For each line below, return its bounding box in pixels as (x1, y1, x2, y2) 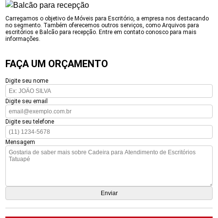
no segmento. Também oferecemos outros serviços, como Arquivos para (5, 22, 200, 29)
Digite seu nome (5, 77, 49, 84)
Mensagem (5, 139, 36, 145)
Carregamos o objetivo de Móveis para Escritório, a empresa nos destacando (5, 15, 209, 22)
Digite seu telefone (5, 118, 54, 125)
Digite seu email (5, 98, 48, 105)
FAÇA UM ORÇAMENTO (5, 58, 109, 70)
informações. (5, 36, 41, 42)
